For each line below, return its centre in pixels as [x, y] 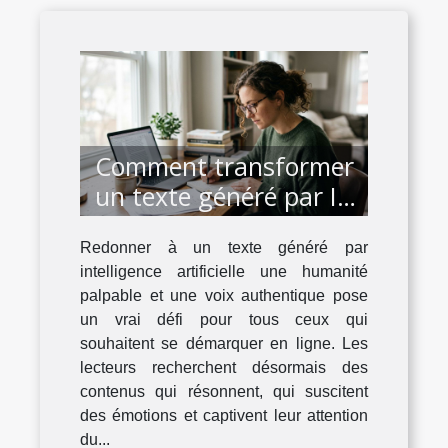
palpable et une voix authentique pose [224, 296]
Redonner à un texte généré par [224, 248]
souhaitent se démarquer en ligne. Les [224, 344]
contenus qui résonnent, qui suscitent [224, 392]
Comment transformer [224, 166]
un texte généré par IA [224, 196]
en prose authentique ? [227, 226]
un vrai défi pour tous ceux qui [224, 320]
